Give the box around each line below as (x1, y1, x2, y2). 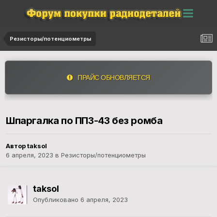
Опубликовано (33, 196, 80, 204)
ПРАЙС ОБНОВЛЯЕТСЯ (72, 73, 150, 81)
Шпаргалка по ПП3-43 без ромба (6, 115, 163, 127)
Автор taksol (6, 142, 47, 150)
